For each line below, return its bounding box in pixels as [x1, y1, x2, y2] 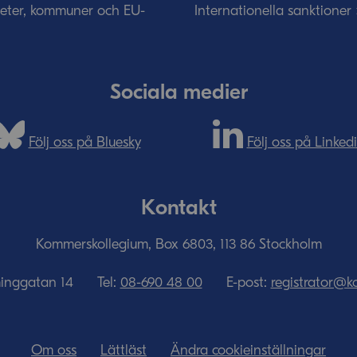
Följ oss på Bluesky [28, 134, 141, 151]
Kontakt [140, 195, 217, 220]
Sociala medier [109, 80, 248, 104]
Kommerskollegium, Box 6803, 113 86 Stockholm [35, 236, 322, 253]
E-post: [226, 274, 271, 291]
